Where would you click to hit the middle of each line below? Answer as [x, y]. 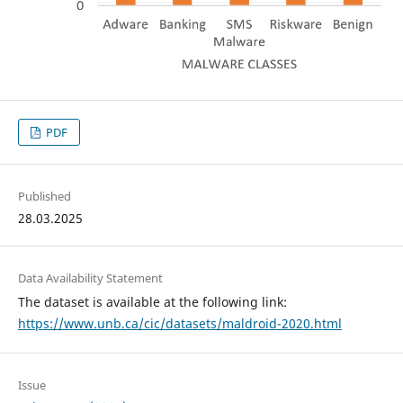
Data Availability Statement [90, 278]
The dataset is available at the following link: [152, 302]
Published [44, 197]
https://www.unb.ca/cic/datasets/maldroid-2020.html [179, 324]
